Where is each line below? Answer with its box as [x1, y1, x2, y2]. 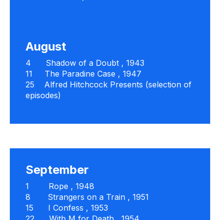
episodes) [26, 90, 61, 100]
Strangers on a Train [48, 192, 125, 202]
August [26, 39, 66, 54]
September [26, 163, 89, 177]
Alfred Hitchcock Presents [44, 80, 143, 89]
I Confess [48, 203, 83, 213]
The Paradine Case [45, 69, 115, 79]
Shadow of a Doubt [46, 58, 119, 68]
